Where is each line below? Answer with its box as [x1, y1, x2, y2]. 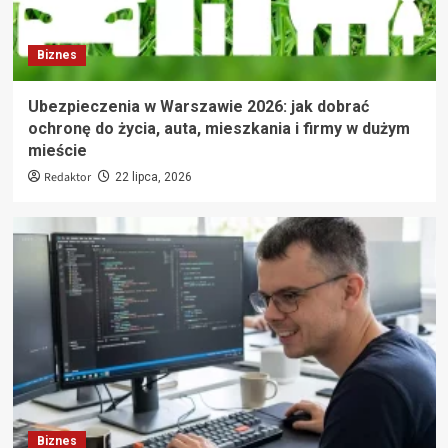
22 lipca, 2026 [114, 169, 192, 184]
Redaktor [43, 168, 91, 186]
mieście [27, 140, 87, 160]
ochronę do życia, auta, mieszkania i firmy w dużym [27, 118, 410, 138]
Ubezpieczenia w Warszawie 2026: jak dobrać [27, 96, 369, 116]
